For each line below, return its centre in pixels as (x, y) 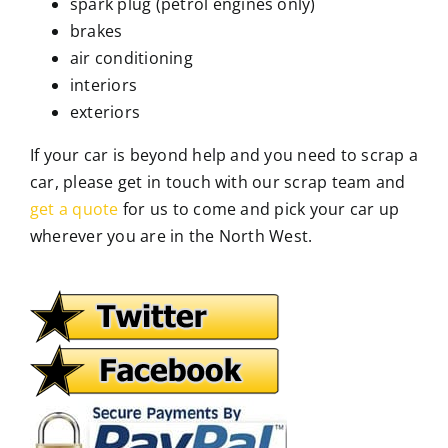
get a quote (74, 208)
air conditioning (131, 57)
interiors (103, 84)
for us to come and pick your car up (259, 208)
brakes (96, 30)
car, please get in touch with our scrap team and (217, 181)
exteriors (105, 111)
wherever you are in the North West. (171, 235)
